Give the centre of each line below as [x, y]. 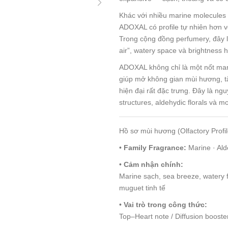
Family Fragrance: [155, 147]
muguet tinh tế [142, 188]
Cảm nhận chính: [153, 164]
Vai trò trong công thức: [165, 204]
